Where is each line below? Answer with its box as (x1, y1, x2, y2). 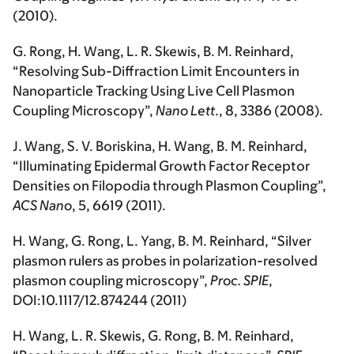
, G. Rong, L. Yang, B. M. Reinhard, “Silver (65, 233, 311, 250)
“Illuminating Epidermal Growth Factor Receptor (13, 158, 310, 175)
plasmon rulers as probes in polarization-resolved (13, 253, 318, 269)
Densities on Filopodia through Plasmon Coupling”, (13, 178, 326, 194)
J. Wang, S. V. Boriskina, (13, 138, 158, 155)
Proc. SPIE (210, 273, 269, 289)
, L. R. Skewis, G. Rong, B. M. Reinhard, (65, 328, 294, 345)
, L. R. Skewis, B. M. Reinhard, (120, 43, 294, 60)
